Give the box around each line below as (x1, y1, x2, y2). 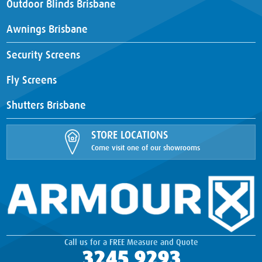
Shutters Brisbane (6, 99, 87, 111)
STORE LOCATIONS (91, 129, 168, 141)
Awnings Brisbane (6, 23, 88, 35)
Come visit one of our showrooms (91, 143, 200, 152)
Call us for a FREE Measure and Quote (64, 237, 198, 247)
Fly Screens (6, 74, 57, 86)
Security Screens (6, 49, 81, 61)
